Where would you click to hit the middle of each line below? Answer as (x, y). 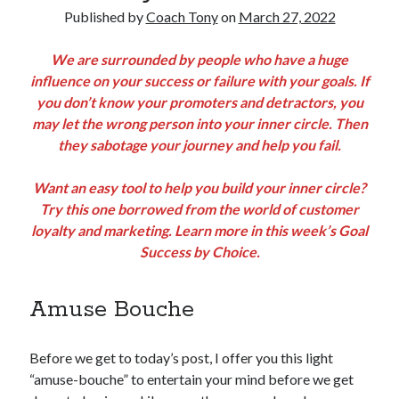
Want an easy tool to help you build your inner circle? (199, 187)
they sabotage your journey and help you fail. (199, 145)
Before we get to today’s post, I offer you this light (182, 358)
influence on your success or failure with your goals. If (199, 81)
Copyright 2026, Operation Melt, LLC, (199, 44)
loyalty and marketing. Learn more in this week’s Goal (199, 230)
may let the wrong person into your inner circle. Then (199, 123)
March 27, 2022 (287, 16)
